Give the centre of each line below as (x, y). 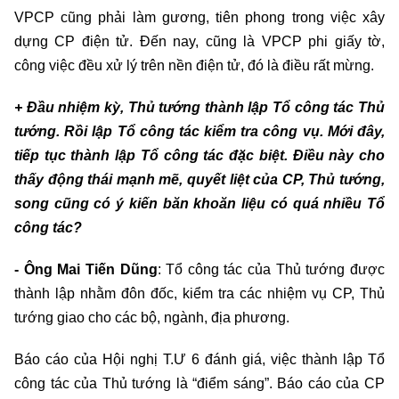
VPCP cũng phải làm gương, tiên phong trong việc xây (199, 17)
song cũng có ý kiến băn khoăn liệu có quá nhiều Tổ (199, 203)
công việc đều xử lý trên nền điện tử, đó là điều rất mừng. (194, 65)
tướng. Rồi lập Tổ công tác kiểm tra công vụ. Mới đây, (199, 131)
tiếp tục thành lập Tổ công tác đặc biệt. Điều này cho (199, 155)
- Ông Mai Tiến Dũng (86, 269)
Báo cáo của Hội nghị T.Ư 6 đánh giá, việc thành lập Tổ (199, 359)
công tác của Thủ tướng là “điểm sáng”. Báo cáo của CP (199, 383)
